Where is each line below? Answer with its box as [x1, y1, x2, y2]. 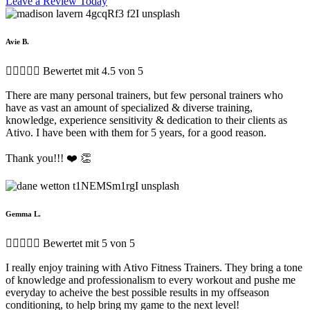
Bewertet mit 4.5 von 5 [43, 64, 143, 77]
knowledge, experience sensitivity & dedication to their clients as [6, 113, 287, 126]
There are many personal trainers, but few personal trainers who [6, 89, 283, 101]
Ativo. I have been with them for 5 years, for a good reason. [6, 126, 266, 138]
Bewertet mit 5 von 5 [43, 237, 135, 249]
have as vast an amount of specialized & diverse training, [6, 101, 253, 113]
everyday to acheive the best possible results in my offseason [6, 286, 269, 298]
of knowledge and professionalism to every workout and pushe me [6, 273, 295, 286]
